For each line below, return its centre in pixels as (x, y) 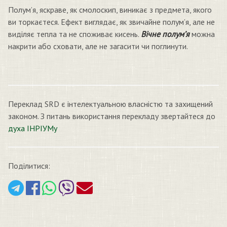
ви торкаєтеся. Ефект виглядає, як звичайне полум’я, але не (111, 22)
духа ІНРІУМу (33, 128)
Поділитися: (29, 166)
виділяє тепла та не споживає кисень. (74, 34)
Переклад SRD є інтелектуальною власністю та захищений (110, 104)
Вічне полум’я (165, 34)
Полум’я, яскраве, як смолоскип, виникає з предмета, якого (110, 10)
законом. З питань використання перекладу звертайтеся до (112, 116)
